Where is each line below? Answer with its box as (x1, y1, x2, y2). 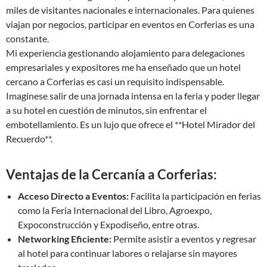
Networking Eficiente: (18, 233, 111, 244)
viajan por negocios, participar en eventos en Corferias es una (6, 18, 254, 30)
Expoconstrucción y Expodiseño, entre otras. (18, 219, 199, 230)
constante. (6, 33, 49, 44)
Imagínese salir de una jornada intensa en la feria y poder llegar (6, 90, 260, 101)
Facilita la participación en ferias (129, 190, 261, 201)
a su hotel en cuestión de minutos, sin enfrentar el (6, 104, 207, 116)
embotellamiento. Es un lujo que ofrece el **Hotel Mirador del (6, 119, 255, 130)
